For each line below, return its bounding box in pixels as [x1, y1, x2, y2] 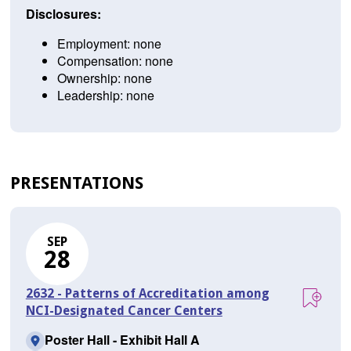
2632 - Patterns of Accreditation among [25, 286, 270, 302]
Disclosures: [25, 5, 101, 24]
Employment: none [56, 34, 161, 53]
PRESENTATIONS [9, 173, 143, 194]
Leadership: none [56, 86, 154, 105]
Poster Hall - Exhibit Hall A [44, 331, 200, 349]
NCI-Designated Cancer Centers [25, 303, 223, 319]
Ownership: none [56, 69, 152, 88]
